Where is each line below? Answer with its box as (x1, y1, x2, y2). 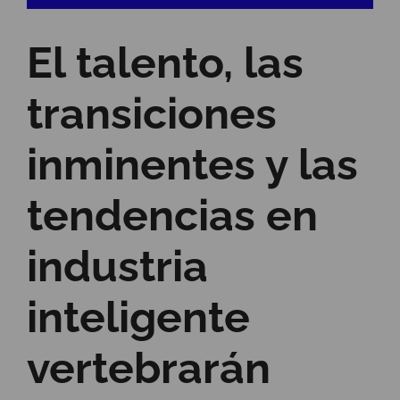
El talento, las (27, 37, 304, 88)
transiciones (27, 88, 277, 139)
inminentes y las (27, 139, 358, 190)
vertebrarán (27, 343, 271, 394)
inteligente (27, 292, 250, 343)
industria (27, 241, 208, 292)
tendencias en (27, 190, 318, 241)
